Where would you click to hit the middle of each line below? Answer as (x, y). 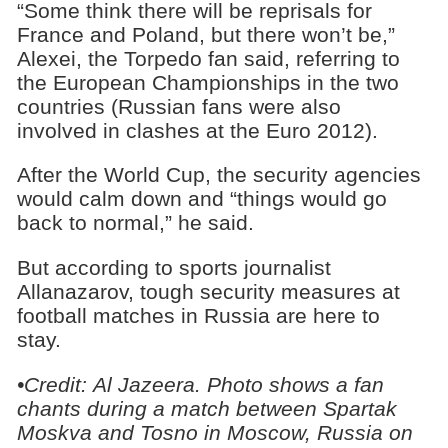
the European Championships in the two (207, 82)
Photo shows (268, 384)
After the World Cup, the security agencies (218, 175)
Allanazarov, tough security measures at (208, 292)
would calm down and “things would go (201, 199)
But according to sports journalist (173, 268)
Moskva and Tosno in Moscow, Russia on (214, 432)
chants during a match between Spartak (206, 408)
